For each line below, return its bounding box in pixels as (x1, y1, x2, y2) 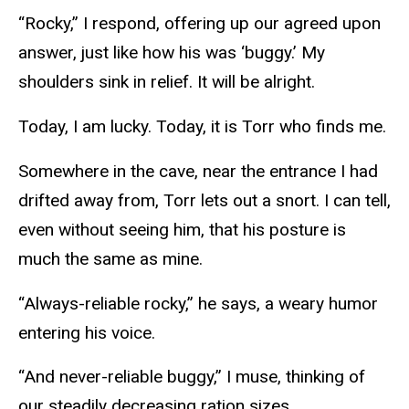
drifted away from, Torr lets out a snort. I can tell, (18, 189, 391, 211)
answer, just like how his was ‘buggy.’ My (18, 42, 325, 64)
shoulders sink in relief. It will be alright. (18, 71, 315, 93)
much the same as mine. (18, 247, 203, 269)
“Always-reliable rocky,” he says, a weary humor (18, 292, 378, 314)
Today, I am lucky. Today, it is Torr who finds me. (18, 115, 386, 137)
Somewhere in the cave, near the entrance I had (18, 160, 378, 182)
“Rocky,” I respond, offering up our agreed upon (18, 13, 381, 35)
